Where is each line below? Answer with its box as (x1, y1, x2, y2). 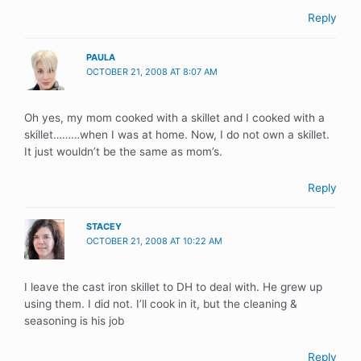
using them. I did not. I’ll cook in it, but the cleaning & (24, 297, 297, 311)
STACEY (86, 221, 122, 233)
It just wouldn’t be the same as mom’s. (24, 144, 222, 158)
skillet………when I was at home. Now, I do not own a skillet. (24, 127, 330, 141)
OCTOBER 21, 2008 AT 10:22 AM (86, 235, 223, 247)
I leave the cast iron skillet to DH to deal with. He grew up (24, 280, 322, 294)
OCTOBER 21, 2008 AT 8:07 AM (86, 65, 218, 77)
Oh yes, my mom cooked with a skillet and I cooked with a (24, 110, 325, 124)
